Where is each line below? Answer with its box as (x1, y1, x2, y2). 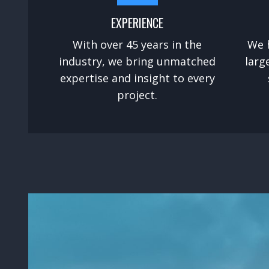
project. (117, 87, 158, 102)
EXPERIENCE (111, 13, 164, 32)
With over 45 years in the (73, 37, 202, 52)
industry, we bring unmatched (59, 53, 216, 68)
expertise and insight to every (59, 70, 215, 85)
